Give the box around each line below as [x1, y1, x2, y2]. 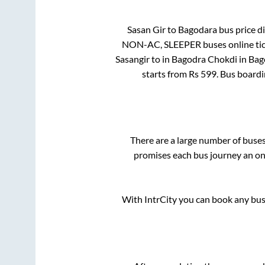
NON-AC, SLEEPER [122, 38, 201, 50]
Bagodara [178, 23, 217, 35]
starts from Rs [141, 67, 201, 79]
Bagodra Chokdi [172, 53, 237, 64]
